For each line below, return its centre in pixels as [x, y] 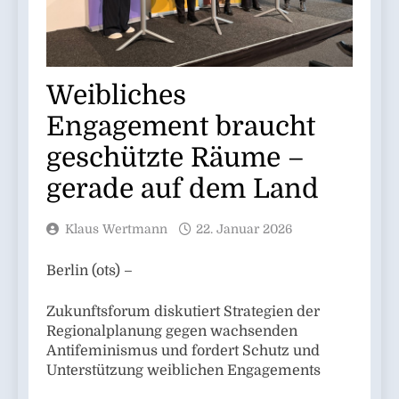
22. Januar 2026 [244, 229]
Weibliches [116, 96]
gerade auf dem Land [183, 189]
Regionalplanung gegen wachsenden [172, 332]
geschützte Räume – [175, 158]
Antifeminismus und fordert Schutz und [183, 351]
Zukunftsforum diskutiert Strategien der [183, 312]
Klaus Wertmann [116, 229]
